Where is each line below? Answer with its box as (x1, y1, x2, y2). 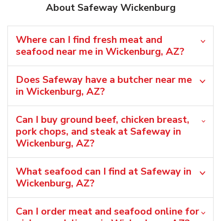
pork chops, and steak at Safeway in (16, 125, 181, 139)
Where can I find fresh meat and (16, 33, 162, 47)
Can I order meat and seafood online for (16, 205, 199, 219)
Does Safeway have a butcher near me (16, 73, 192, 87)
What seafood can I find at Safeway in (16, 165, 191, 179)
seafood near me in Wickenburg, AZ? (16, 45, 184, 59)
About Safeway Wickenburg (45, 1, 176, 15)
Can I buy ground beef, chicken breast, (16, 113, 189, 127)
